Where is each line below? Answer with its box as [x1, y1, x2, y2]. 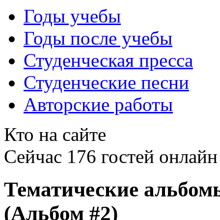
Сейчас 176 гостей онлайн [4, 146, 218, 167]
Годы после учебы [24, 27, 172, 49]
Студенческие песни [24, 72, 189, 93]
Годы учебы [24, 5, 121, 27]
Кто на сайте [4, 124, 106, 145]
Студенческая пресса [24, 50, 193, 71]
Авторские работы [24, 94, 173, 115]
